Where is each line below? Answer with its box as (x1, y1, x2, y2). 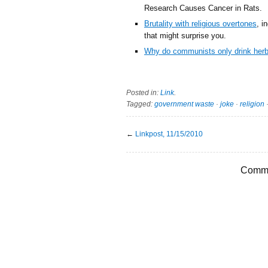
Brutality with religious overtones (144, 19, 257, 28)
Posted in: (126, 88, 160, 97)
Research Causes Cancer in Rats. (144, 4, 262, 13)
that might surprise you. (144, 31, 226, 40)
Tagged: (126, 99, 154, 108)
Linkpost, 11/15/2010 (135, 129, 203, 138)
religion (240, 99, 264, 108)
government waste (154, 99, 214, 108)
